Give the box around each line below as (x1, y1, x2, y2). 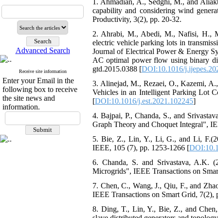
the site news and (2, 94, 55, 102)
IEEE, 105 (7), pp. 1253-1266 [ (92, 144, 189, 152)
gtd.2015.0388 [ (92, 65, 142, 73)
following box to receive (2, 85, 77, 93)
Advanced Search (15, 46, 70, 54)
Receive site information (18, 69, 67, 74)
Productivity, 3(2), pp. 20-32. (92, 15, 182, 23)
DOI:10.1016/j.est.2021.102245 (95, 97, 193, 105)
